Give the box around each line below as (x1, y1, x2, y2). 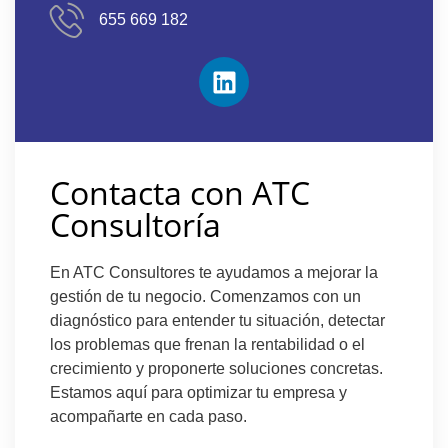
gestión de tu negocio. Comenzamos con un (50, 288, 361, 306)
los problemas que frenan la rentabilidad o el (50, 336, 365, 354)
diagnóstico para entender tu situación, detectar (50, 312, 385, 330)
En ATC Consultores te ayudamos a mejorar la (50, 264, 378, 282)
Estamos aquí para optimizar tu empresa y (50, 384, 347, 402)
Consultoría (50, 203, 221, 247)
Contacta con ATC (50, 171, 310, 215)
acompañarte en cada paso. (50, 408, 247, 426)
